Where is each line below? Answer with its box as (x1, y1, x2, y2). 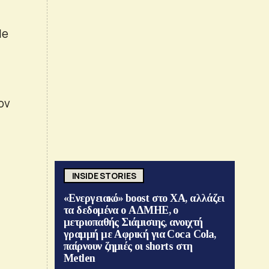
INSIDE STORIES (71, 169, 136, 181)
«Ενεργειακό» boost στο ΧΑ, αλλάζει (64, 192, 225, 205)
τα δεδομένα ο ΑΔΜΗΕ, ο (64, 204, 178, 217)
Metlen (64, 252, 95, 265)
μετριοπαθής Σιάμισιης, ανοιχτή (64, 216, 203, 229)
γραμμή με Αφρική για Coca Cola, (64, 228, 216, 241)
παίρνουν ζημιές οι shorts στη (64, 240, 193, 253)
